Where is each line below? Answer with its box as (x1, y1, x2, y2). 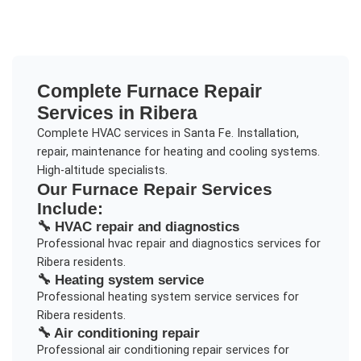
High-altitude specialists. (36, 163, 168, 177)
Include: (36, 198, 103, 218)
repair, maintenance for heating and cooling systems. (36, 144, 320, 159)
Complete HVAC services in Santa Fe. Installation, (36, 126, 299, 140)
